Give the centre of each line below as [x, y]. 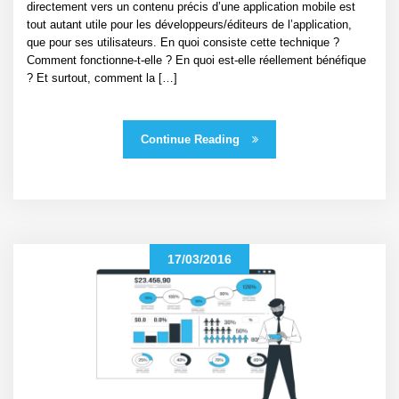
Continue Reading [192, 140]
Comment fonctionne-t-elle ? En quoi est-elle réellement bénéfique [196, 61]
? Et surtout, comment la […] [102, 78]
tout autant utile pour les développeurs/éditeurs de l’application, [189, 25]
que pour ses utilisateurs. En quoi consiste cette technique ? [183, 43]
